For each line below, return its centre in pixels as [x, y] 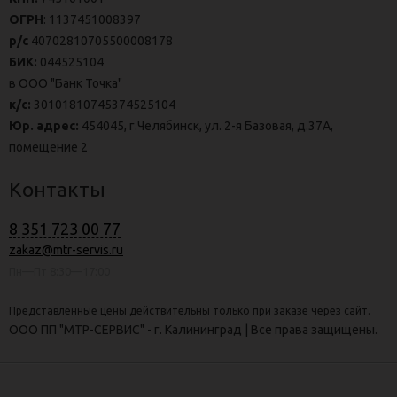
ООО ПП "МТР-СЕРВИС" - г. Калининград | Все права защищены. [193, 330]
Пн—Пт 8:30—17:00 [59, 272]
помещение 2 [48, 148]
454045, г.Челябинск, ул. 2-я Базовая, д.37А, [206, 126]
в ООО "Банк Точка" [66, 84]
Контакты [57, 190]
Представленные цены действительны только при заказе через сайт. [190, 311]
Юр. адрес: [44, 126]
